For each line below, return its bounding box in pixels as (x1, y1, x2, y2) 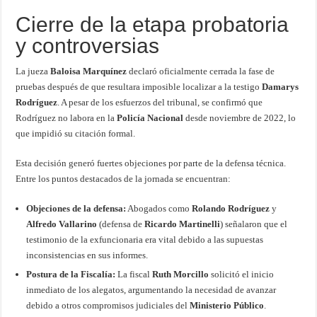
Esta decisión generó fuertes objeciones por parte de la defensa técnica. (16, 158, 287, 169)
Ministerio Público (190, 300, 265, 311)
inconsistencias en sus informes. (26, 250, 149, 261)
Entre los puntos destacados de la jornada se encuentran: (16, 173, 231, 185)
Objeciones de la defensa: (26, 203, 127, 214)
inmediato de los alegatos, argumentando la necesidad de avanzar (26, 284, 277, 296)
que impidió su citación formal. (16, 128, 136, 139)
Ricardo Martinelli (144, 219, 221, 230)
